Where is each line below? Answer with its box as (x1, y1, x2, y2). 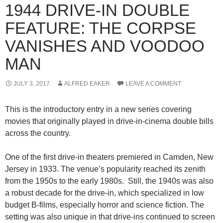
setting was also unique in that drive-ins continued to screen (5, 213, 215, 222)
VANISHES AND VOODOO (5, 37, 205, 56)
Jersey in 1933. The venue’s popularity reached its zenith (5, 165, 206, 174)
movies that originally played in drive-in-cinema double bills (5, 117, 214, 126)
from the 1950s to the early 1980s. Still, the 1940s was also (5, 177, 214, 186)
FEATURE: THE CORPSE (5, 19, 196, 38)
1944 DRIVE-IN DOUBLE (5, 1, 190, 20)
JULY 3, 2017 (13, 80, 50, 88)
